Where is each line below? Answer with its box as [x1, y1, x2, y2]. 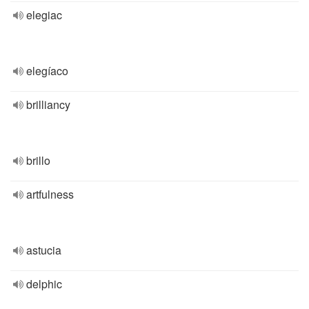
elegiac [26, 7, 62, 23]
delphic [26, 276, 62, 292]
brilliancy [26, 97, 70, 112]
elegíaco [26, 63, 68, 79]
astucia [26, 242, 61, 258]
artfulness [26, 186, 74, 202]
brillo [26, 152, 50, 168]
